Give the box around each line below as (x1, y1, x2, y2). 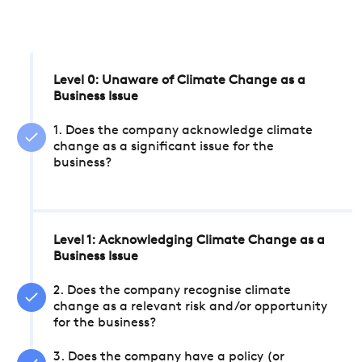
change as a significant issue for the (53, 141, 274, 154)
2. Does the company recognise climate (53, 284, 291, 297)
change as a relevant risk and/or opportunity (53, 301, 327, 314)
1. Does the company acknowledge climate (53, 124, 313, 137)
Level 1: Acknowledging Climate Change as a (53, 234, 325, 247)
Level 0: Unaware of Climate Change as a (53, 74, 305, 87)
